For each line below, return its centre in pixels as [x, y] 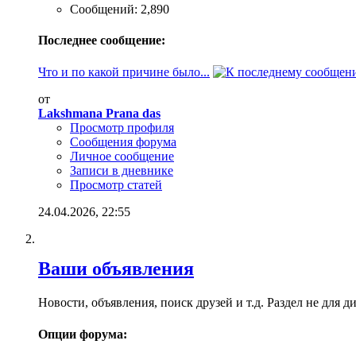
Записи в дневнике [122, 170]
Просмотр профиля [122, 127]
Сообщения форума [123, 141]
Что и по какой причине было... [124, 72]
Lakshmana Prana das [99, 113]
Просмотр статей [116, 184]
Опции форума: [83, 334]
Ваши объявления [116, 269]
